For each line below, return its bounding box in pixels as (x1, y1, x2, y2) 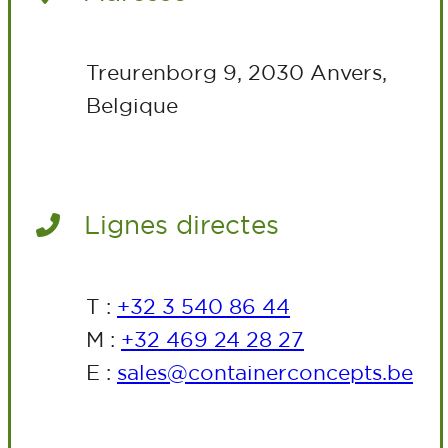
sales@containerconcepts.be (117, 358, 413, 385)
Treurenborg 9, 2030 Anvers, (86, 58, 387, 85)
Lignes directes (76, 209, 279, 242)
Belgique (86, 91, 178, 118)
